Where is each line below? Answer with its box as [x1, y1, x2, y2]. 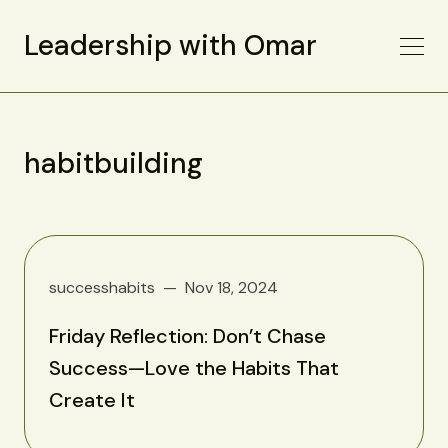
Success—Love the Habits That [49, 354, 339, 381]
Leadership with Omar [24, 27, 317, 64]
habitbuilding [24, 144, 203, 182]
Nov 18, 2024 [185, 276, 278, 298]
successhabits [49, 276, 155, 298]
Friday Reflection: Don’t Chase [49, 322, 326, 349]
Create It [49, 386, 135, 413]
